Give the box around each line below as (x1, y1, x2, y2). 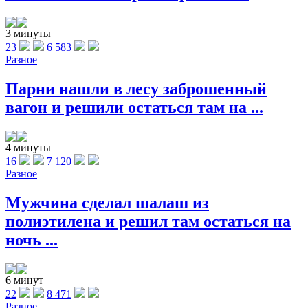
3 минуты (5, 27, 51, 39)
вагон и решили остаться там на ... (5, 98, 263, 116)
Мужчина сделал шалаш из (5, 193, 209, 212)
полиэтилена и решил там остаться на (5, 212, 291, 230)
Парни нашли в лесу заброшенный (5, 79, 267, 98)
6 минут (5, 274, 43, 286)
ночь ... (5, 230, 58, 249)
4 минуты (5, 141, 51, 153)
